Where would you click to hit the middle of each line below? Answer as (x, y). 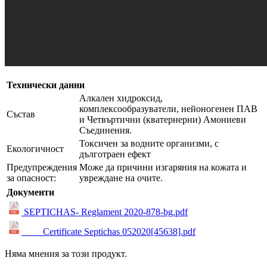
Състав (21, 114)
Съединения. (105, 130)
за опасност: (31, 178)
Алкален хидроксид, (121, 98)
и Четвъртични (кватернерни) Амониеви (163, 119)
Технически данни (46, 85)
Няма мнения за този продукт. (66, 253)
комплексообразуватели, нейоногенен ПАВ (168, 108)
